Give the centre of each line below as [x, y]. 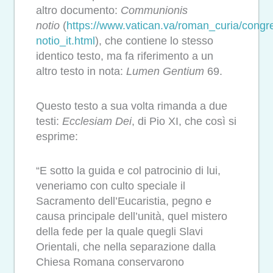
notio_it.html [66, 41]
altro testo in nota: [81, 72]
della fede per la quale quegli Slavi [119, 232]
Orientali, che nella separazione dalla [126, 247]
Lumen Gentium [165, 72]
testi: [49, 121]
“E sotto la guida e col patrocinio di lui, [128, 171]
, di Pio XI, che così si [184, 121]
